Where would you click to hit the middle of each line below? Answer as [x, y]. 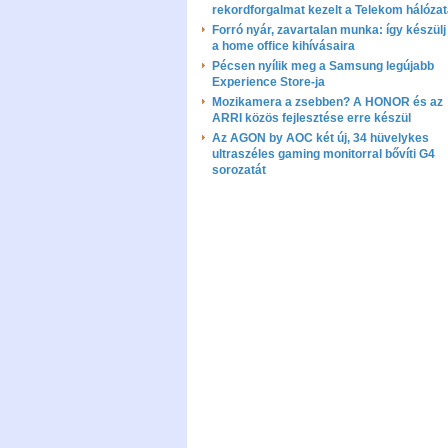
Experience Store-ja [268, 82]
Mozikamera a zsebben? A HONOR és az [327, 102]
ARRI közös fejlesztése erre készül [311, 118]
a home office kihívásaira [283, 46]
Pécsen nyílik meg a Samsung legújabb [323, 66]
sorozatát [239, 170]
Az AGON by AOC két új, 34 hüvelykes [320, 138]
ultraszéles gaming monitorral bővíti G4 [323, 154]
